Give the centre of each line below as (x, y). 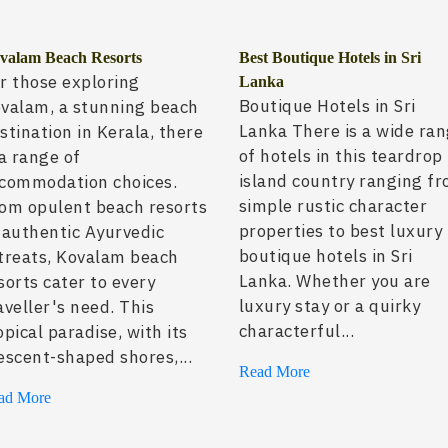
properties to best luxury (340, 231)
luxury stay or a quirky (329, 306)
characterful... (296, 331)
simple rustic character (333, 206)
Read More (274, 372)
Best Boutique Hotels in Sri (329, 58)
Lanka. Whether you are (334, 281)
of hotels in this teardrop (340, 156)
